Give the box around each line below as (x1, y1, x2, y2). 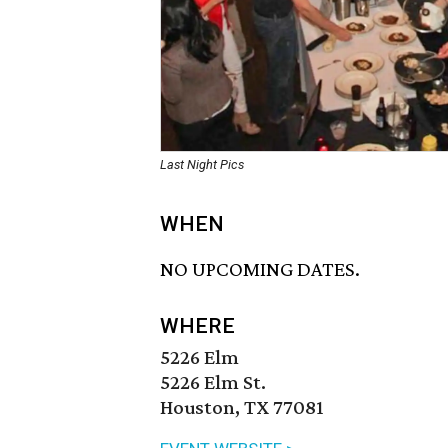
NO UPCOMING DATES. (160, 257, 360, 282)
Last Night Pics (160, 157, 244, 172)
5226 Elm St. (160, 370, 266, 395)
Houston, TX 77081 (160, 395, 324, 420)
